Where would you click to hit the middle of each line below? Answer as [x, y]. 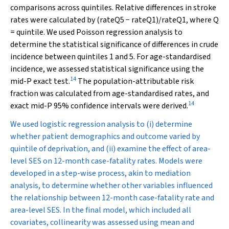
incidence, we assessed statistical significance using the [107, 69]
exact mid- [29, 106]
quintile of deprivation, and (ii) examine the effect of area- [110, 149]
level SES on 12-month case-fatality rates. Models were [106, 161]
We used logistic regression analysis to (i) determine [101, 124]
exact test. [51, 81]
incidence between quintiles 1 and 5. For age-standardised [110, 57]
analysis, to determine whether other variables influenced [111, 186]
